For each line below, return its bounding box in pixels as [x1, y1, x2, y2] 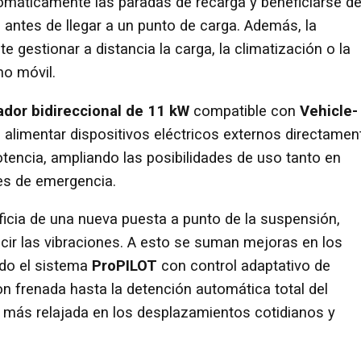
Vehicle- [300, 102, 358, 120]
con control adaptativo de [157, 257, 330, 276]
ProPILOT [92, 257, 157, 276]
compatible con [189, 102, 300, 120]
